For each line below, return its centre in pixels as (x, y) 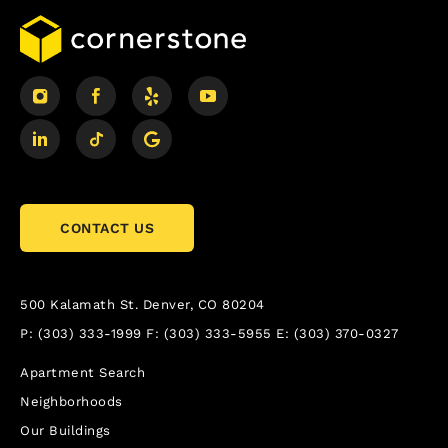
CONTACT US (107, 228)
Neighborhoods (71, 402)
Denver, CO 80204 (203, 305)
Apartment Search (82, 373)
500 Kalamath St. (79, 305)
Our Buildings (65, 431)
